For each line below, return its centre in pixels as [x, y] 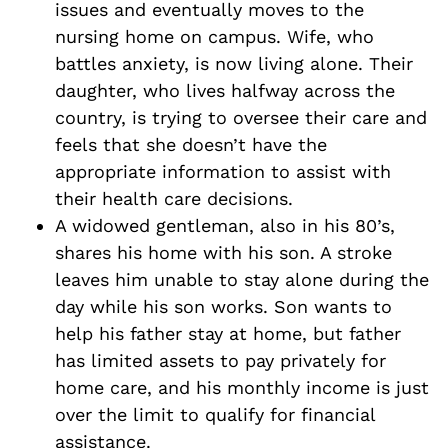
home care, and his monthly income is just [242, 387]
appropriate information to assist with [223, 171]
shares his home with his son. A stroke [223, 252]
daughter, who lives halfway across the [225, 90]
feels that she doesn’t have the [191, 144]
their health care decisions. [174, 198]
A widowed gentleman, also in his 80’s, [225, 225]
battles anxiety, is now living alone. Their [234, 63]
